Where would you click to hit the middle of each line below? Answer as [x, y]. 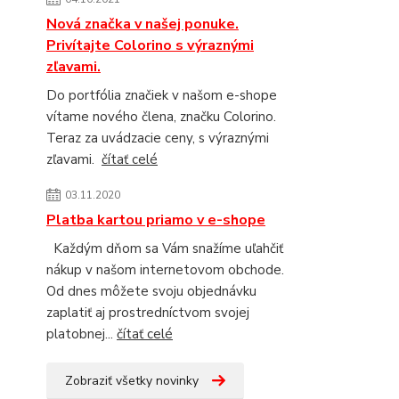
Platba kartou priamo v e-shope [156, 220]
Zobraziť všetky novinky [132, 381]
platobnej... [81, 334]
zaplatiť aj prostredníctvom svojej [148, 313]
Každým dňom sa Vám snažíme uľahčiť [165, 248]
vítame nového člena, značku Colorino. [161, 117]
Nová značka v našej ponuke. [142, 24]
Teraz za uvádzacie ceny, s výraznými [158, 138]
